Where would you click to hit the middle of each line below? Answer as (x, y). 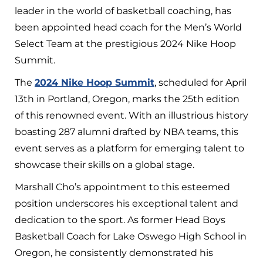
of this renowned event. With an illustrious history (131, 115)
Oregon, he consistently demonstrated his (114, 252)
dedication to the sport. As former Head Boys (120, 220)
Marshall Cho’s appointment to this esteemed (122, 187)
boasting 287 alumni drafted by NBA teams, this (127, 131)
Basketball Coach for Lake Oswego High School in (131, 236)
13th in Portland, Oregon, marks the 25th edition (127, 99)
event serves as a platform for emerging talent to (129, 148)
